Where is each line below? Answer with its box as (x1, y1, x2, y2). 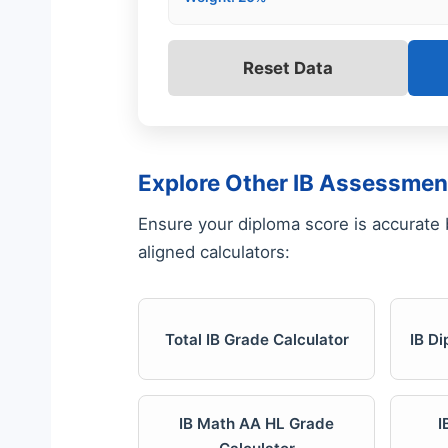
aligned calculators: (138, 242, 290, 263)
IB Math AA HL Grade (179, 414, 335, 434)
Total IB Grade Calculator (164, 329, 349, 349)
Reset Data (242, 58, 333, 79)
